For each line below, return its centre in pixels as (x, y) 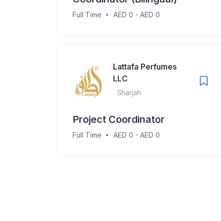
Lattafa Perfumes (145, 67)
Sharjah (129, 92)
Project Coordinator (119, 119)
